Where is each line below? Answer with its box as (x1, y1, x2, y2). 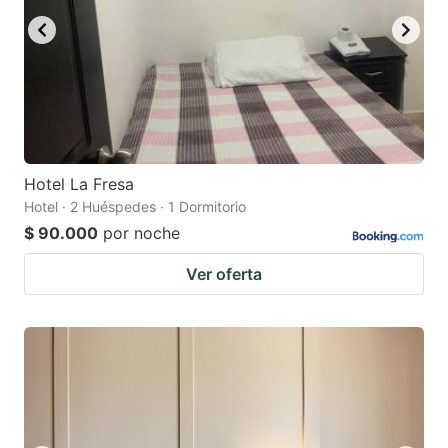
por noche (103, 222, 180, 243)
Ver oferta (186, 263, 262, 284)
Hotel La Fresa (24, 173, 134, 194)
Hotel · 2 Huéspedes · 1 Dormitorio (24, 197, 246, 215)
